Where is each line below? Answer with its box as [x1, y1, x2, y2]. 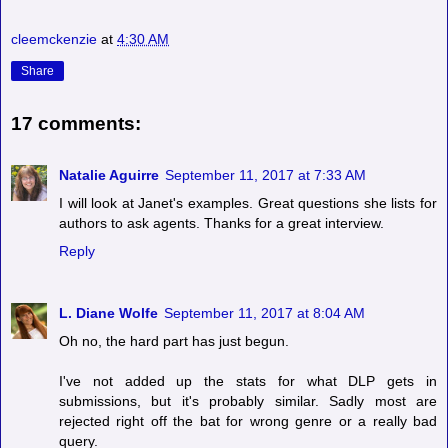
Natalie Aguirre [59, 166, 159, 183]
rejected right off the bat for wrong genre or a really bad [59, 412, 437, 429]
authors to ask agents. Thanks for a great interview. [59, 214, 384, 231]
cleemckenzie [11, 30, 97, 47]
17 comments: [11, 112, 141, 134]
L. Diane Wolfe [59, 304, 158, 321]
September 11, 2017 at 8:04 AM [164, 304, 365, 321]
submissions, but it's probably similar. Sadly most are [59, 392, 437, 409]
